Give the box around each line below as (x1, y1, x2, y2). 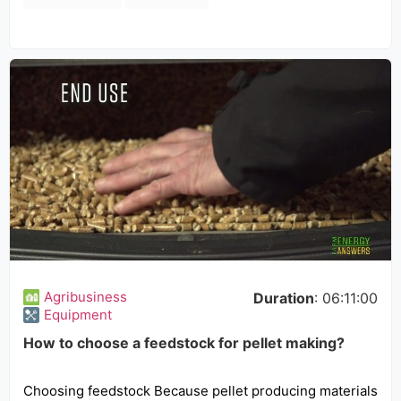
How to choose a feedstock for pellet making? (23, 334, 345, 352)
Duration (253, 289, 314, 307)
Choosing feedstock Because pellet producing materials (23, 382, 378, 399)
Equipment (44, 306, 112, 323)
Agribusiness (44, 288, 127, 305)
